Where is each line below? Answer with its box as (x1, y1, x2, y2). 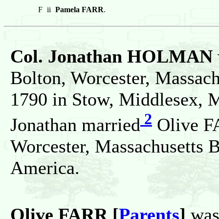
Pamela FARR (55, 5, 104, 14)
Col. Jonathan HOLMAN (10, 46, 213, 67)
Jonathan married (10, 114, 140, 135)
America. (10, 157, 80, 178)
